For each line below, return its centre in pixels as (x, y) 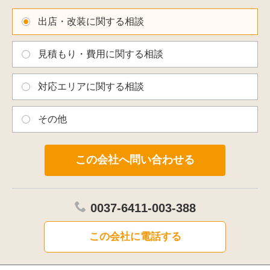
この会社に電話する (135, 236)
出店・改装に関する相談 (91, 21)
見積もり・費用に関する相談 (101, 54)
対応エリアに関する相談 (91, 86)
